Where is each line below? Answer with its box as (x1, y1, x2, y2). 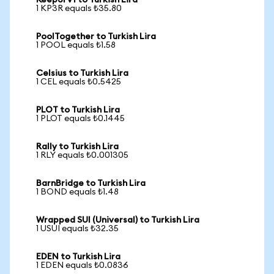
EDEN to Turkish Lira (36, 253, 120, 261)
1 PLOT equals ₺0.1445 (36, 114, 125, 123)
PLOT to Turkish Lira (36, 106, 120, 114)
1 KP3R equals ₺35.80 (36, 4, 122, 13)
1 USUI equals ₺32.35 (36, 224, 119, 233)
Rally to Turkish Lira (36, 143, 119, 151)
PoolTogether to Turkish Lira (36, 32, 156, 41)
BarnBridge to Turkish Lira (36, 179, 146, 188)
